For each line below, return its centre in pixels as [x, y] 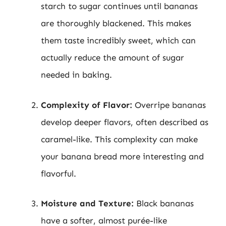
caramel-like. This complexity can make [119, 139]
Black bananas [164, 203]
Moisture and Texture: [87, 203]
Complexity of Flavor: [87, 105]
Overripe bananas [169, 105]
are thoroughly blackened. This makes [116, 23]
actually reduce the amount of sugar [112, 58]
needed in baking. [76, 75]
